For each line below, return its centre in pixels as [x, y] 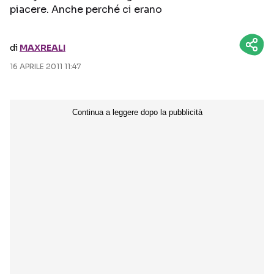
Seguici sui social [140, 28]
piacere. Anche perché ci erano [86, 9]
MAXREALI [43, 48]
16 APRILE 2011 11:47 [45, 66]
